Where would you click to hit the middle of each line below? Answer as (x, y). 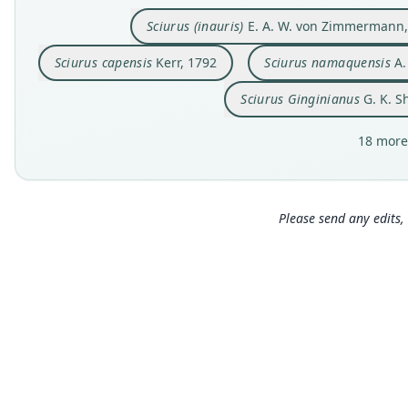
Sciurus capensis (103, 62)
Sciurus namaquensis (327, 62)
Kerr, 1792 (185, 62)
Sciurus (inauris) (195, 26)
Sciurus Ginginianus (300, 99)
